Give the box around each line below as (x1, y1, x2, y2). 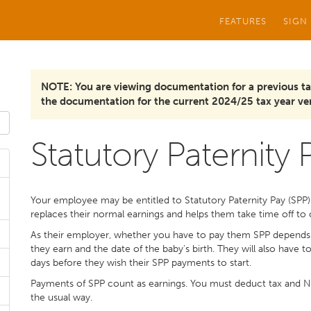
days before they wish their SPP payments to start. (31, 257, 251, 269)
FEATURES (219, 15, 267, 26)
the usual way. (31, 292, 92, 303)
